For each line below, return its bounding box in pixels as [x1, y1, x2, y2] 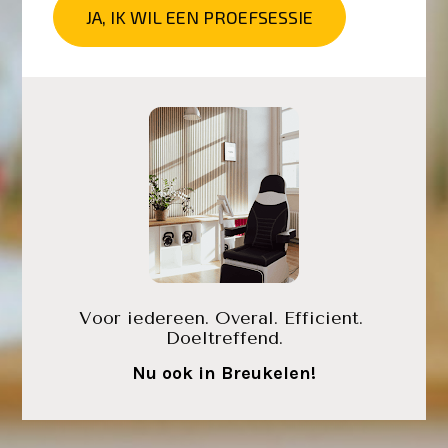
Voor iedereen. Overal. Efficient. [79, 307, 363, 330]
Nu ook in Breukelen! [132, 362, 316, 385]
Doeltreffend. [165, 327, 283, 350]
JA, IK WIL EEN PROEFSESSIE [85, 5, 313, 28]
